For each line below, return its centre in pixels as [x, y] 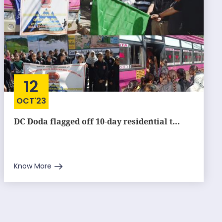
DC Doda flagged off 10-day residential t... [97, 121]
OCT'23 [31, 101]
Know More [32, 166]
